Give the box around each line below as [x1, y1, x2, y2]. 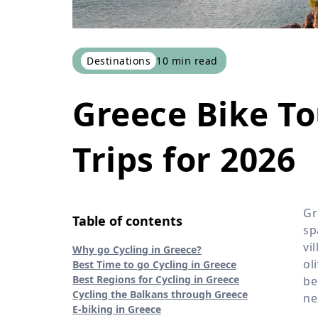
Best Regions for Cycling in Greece [72, 272, 239, 286]
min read [168, 53, 218, 67]
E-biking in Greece [72, 302, 161, 316]
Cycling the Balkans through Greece [72, 287, 248, 301]
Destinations [87, 53, 150, 67]
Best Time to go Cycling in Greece [72, 257, 236, 271]
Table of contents [72, 212, 182, 229]
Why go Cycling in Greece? [72, 242, 202, 256]
